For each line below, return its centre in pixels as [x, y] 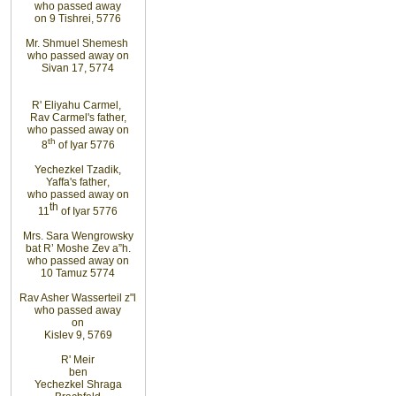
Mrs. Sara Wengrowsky [78, 236]
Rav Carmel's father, [78, 118]
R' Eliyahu [56, 105]
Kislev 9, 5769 [78, 335]
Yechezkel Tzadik [76, 170]
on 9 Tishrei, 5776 [78, 19]
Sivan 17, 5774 [78, 68]
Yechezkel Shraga [78, 384]
